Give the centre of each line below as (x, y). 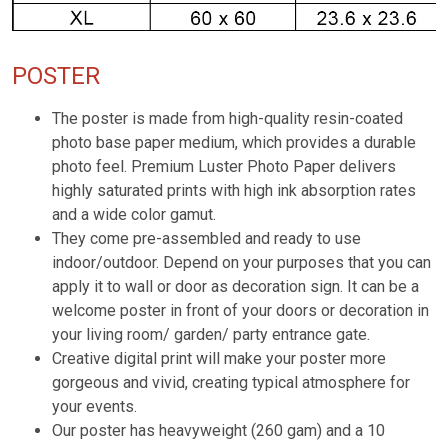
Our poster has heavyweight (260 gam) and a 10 (218, 430)
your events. (94, 406)
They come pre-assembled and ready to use (206, 238)
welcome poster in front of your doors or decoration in (240, 310)
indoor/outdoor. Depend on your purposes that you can (241, 262)
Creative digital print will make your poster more (219, 358)
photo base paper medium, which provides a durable (234, 142)
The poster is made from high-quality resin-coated (227, 118)
